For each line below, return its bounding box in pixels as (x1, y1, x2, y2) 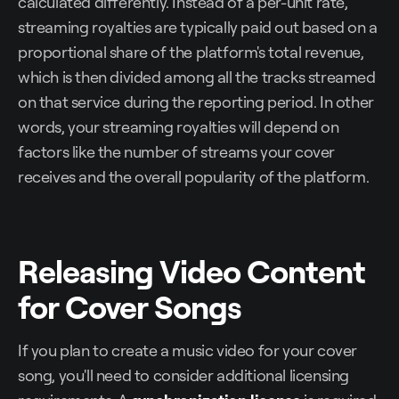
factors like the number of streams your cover (18, 142, 336, 162)
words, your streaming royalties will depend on (18, 117, 339, 137)
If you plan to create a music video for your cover (18, 340, 358, 361)
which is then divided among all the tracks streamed (18, 67, 376, 87)
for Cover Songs (18, 286, 241, 328)
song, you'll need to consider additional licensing (18, 365, 350, 386)
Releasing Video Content (18, 250, 365, 292)
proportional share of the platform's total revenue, (18, 42, 364, 62)
